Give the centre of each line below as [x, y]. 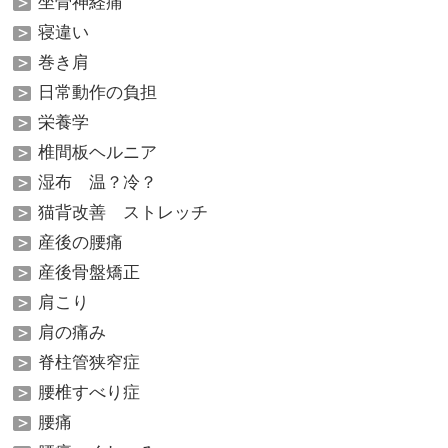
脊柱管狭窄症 [89, 362]
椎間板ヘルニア [98, 152]
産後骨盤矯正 [89, 272]
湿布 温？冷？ [98, 182]
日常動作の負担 [98, 92]
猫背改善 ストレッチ [123, 212]
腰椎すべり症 [89, 392]
